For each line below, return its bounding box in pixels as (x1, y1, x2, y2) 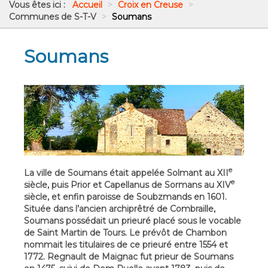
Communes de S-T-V (9, 11, 99, 23)
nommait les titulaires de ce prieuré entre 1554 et (24, 239, 228, 250)
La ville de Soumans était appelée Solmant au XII (24, 167, 229, 178)
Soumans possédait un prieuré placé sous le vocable (24, 215, 241, 226)
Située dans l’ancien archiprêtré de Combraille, (24, 203, 215, 214)
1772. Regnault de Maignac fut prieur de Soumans (24, 251, 233, 262)
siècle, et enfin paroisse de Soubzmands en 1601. (24, 191, 227, 202)
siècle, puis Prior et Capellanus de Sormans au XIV (24, 179, 231, 190)
